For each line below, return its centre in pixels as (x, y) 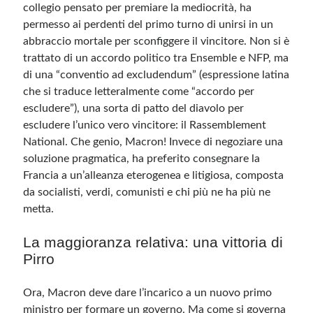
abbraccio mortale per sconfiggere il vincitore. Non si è (156, 41)
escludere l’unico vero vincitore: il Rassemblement (145, 125)
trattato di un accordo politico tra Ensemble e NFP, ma (156, 58)
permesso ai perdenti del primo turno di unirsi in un (148, 24)
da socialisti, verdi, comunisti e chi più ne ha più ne (147, 192)
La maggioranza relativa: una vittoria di (153, 242)
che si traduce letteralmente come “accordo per (139, 92)
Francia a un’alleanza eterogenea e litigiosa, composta (154, 175)
